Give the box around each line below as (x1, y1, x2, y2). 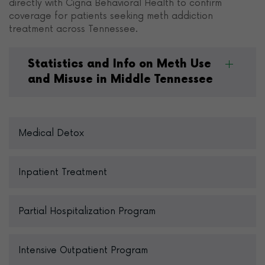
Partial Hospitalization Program (18, 206, 156, 216)
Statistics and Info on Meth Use (28, 57, 211, 71)
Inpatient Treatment (18, 167, 107, 177)
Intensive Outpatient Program (18, 245, 148, 256)
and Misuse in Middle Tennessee (28, 73, 213, 86)
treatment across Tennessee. (9, 24, 138, 34)
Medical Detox (18, 128, 84, 138)
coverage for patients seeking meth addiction (9, 11, 213, 21)
